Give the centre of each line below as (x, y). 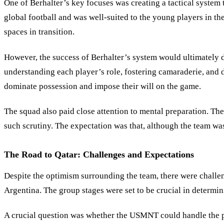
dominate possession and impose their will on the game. (102, 86)
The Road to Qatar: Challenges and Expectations (99, 155)
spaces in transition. (39, 32)
